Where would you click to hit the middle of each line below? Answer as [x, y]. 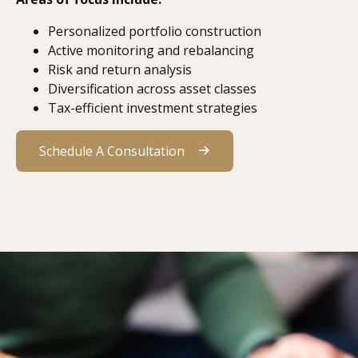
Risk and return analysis [120, 69]
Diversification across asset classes [152, 88]
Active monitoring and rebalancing [151, 50]
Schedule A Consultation [112, 151]
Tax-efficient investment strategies [153, 107]
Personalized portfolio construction [155, 31]
